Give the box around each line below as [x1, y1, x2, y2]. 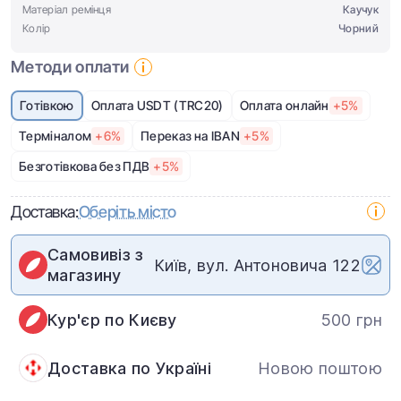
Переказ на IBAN [141, 128, 240, 143]
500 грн [320, 310, 382, 329]
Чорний [338, 21, 379, 35]
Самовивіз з [47, 245, 144, 264]
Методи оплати [11, 57, 130, 76]
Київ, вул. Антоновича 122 [154, 255, 361, 275]
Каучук [343, 3, 379, 16]
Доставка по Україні [47, 358, 212, 378]
